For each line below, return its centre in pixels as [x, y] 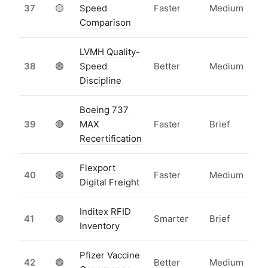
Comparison [105, 23]
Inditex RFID [105, 212]
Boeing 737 [104, 110]
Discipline [100, 81]
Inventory [100, 226]
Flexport [98, 168]
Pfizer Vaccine [110, 255]
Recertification [111, 139]
